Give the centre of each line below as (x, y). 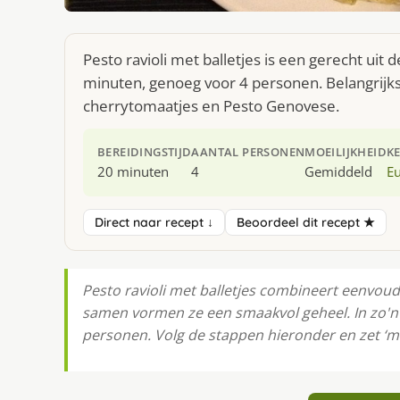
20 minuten (133, 171)
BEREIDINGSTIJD (145, 151)
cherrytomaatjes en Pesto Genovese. (211, 105)
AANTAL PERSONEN (248, 151)
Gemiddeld (339, 171)
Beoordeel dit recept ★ (306, 222)
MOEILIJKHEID (346, 151)
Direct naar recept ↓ (154, 222)
